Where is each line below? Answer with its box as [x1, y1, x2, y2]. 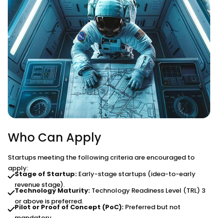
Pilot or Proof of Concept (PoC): [15, 202, 124, 212]
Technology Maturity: [15, 185, 90, 195]
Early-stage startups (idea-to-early [77, 169, 196, 179]
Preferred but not [124, 202, 181, 212]
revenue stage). [15, 180, 65, 189]
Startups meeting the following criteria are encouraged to [8, 152, 195, 162]
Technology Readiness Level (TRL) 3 [90, 185, 205, 195]
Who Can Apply [8, 129, 101, 145]
